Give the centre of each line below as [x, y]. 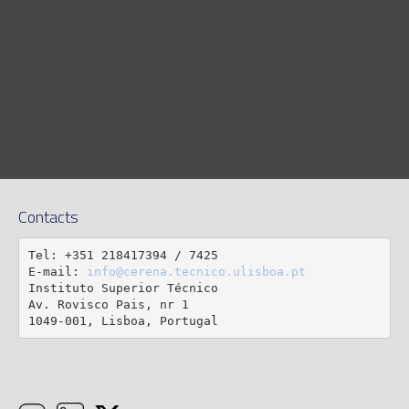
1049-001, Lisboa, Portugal [123, 320]
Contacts [48, 217]
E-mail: [57, 271]
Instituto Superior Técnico [123, 288]
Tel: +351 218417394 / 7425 [123, 255]
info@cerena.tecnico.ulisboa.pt [196, 271]
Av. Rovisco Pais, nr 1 [108, 304]
